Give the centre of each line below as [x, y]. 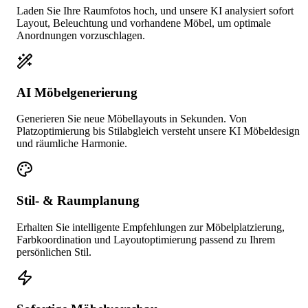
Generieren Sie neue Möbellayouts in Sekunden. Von [132, 119]
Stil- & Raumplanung [78, 201]
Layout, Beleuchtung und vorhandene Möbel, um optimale [144, 23]
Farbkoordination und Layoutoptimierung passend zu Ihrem [146, 239]
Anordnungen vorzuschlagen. [81, 36]
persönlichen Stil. [54, 252]
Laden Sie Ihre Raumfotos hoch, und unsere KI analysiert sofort [155, 11]
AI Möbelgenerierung [77, 92]
